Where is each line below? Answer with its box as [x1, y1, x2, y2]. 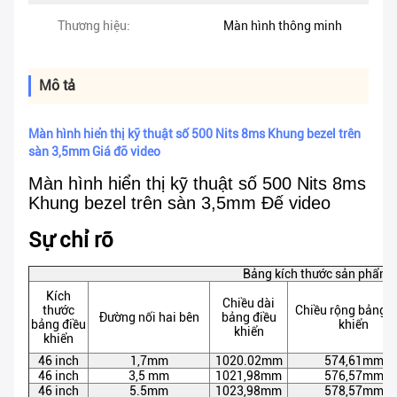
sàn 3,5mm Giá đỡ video [28, 144, 160, 160]
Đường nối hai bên [98, 310, 199, 325]
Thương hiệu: [58, 19, 130, 34]
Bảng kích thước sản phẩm [243, 267, 390, 282]
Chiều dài [222, 296, 275, 311]
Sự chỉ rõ [28, 228, 113, 253]
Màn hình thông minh [223, 19, 342, 34]
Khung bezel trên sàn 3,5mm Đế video [28, 193, 331, 214]
